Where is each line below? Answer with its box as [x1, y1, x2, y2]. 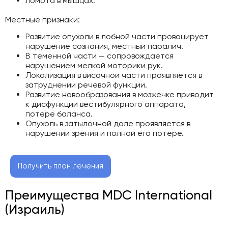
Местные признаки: [5, 14, 80, 24]
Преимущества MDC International [5, 187, 212, 203]
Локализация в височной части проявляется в [25, 70, 202, 80]
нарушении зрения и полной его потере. [25, 128, 184, 138]
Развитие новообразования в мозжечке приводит [25, 89, 214, 99]
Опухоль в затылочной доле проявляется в [25, 118, 190, 128]
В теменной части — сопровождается [25, 50, 174, 61]
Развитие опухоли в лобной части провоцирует [25, 31, 209, 41]
